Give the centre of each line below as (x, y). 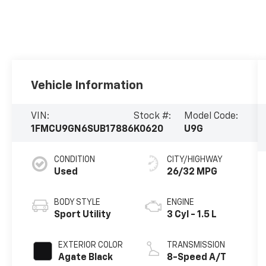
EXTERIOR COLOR (91, 246)
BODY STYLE (77, 203)
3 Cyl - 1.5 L (191, 215)
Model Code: (211, 117)
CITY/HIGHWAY (194, 160)
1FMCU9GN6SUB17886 (83, 130)
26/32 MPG (192, 172)
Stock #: (153, 117)
